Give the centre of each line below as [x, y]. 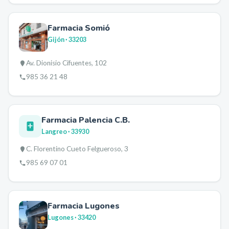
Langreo [54, 131]
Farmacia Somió [79, 28]
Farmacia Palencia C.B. [86, 120]
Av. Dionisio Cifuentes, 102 [66, 63]
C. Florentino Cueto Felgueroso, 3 [77, 149]
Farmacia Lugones [84, 206]
